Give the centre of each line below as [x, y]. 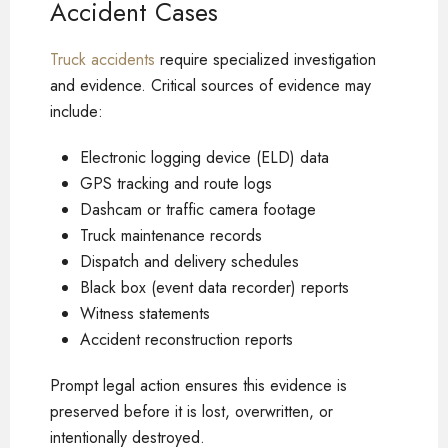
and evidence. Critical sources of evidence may [210, 85]
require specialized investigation [265, 59]
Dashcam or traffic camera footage [198, 209]
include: [76, 111]
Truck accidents [102, 59]
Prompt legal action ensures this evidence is [198, 385]
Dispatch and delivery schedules [189, 261]
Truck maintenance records [171, 235]
